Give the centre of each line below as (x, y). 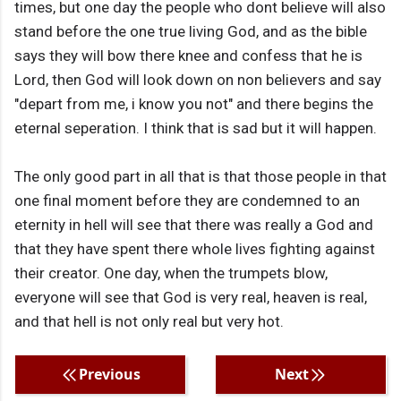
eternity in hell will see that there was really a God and (194, 225)
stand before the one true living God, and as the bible (191, 32)
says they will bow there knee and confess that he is (188, 56)
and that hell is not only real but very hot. (149, 322)
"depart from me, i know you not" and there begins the (194, 104)
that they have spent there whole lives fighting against (195, 249)
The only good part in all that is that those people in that (200, 177)
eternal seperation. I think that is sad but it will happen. (196, 128)
